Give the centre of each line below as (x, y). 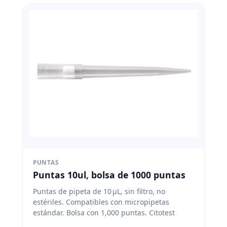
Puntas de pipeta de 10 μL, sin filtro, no (99, 191)
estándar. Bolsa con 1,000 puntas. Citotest (104, 212)
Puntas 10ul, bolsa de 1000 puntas (109, 175)
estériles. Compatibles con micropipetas (101, 202)
